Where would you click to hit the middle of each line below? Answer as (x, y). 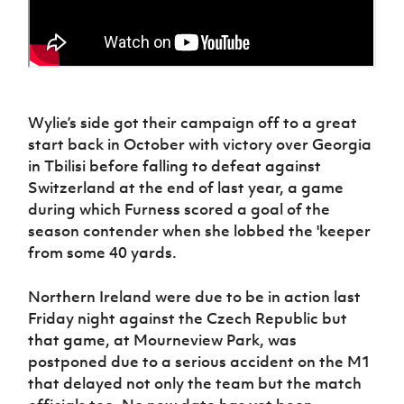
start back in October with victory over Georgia (200, 144)
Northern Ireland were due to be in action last (195, 296)
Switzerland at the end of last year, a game (186, 187)
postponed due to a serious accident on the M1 (200, 361)
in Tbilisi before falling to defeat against (175, 165)
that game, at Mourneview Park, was (163, 340)
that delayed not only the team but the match (195, 383)
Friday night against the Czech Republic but (188, 318)
